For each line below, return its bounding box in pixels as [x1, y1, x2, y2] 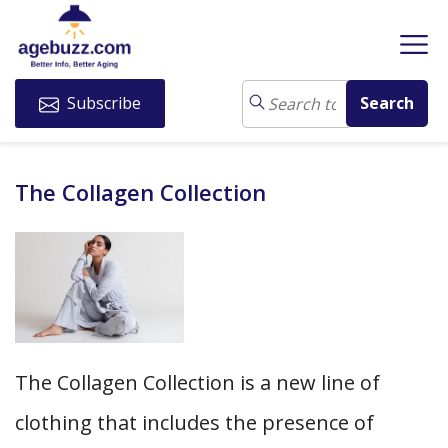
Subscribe [63, 92, 141, 115]
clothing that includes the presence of [15, 409, 374, 437]
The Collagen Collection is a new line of [15, 369, 380, 397]
